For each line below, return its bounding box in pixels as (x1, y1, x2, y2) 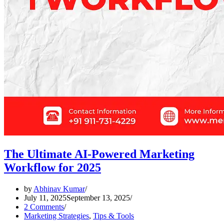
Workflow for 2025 (4, 160, 101, 174)
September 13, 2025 (66, 193, 130, 202)
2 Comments (24, 202, 64, 211)
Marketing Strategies (24, 211, 89, 220)
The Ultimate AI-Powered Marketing (4, 147, 194, 160)
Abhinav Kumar (33, 184, 85, 193)
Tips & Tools (93, 211, 134, 220)
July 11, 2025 (24, 193, 66, 202)
